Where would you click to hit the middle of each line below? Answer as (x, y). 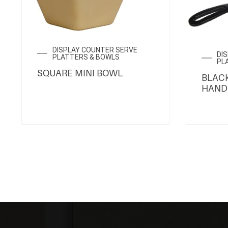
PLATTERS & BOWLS (86, 57)
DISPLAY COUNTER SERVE (95, 50)
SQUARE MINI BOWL (80, 73)
